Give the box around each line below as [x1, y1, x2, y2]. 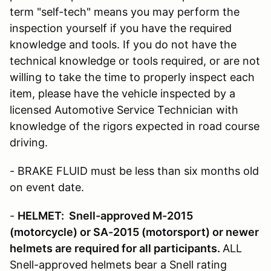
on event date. [10, 181, 84, 194]
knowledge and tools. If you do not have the [10, 38, 237, 51]
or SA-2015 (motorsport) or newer [80, 226, 259, 239]
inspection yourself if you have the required [10, 22, 232, 35]
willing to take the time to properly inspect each [10, 71, 255, 84]
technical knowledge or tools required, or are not [10, 54, 260, 68]
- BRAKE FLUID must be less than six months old [10, 165, 259, 178]
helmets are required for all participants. [10, 242, 223, 255]
